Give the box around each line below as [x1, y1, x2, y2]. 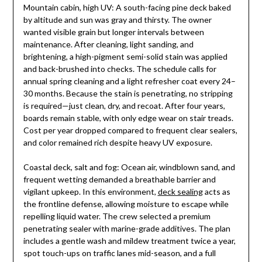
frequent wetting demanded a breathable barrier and [23, 174, 216, 185]
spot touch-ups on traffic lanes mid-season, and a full [23, 248, 216, 258]
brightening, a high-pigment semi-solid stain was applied [23, 51, 227, 62]
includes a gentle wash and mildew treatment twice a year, [23, 236, 236, 246]
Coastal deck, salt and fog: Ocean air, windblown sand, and [23, 162, 235, 173]
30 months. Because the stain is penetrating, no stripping [23, 88, 233, 99]
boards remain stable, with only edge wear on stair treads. [23, 113, 233, 123]
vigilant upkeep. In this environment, [23, 187, 158, 197]
